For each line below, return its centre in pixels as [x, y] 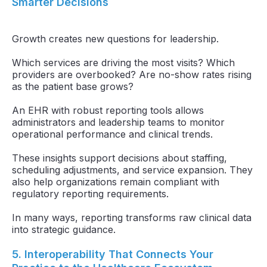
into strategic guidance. [64, 229]
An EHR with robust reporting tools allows [108, 110]
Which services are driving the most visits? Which [123, 62]
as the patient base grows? [73, 86]
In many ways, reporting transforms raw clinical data [132, 217]
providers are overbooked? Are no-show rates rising [132, 74]
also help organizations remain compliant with [116, 181]
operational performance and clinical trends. [112, 134]
